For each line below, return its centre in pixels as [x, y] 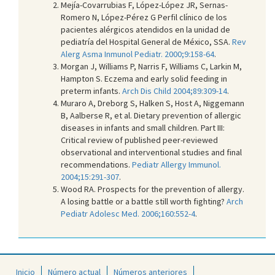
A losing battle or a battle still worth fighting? [144, 201]
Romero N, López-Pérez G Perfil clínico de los [144, 17]
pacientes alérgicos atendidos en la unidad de [145, 29]
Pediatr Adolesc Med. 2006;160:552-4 [128, 213]
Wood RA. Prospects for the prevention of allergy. [153, 189]
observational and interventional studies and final [151, 152]
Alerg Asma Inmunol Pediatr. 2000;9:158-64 [137, 54]
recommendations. [96, 164]
